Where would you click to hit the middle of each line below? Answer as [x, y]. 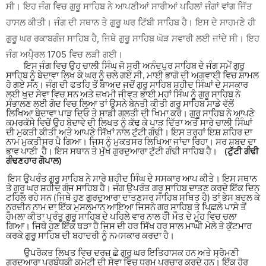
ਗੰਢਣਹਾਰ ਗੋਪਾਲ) [34, 162]
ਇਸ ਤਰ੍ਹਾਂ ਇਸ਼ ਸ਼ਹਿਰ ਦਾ [212, 134]
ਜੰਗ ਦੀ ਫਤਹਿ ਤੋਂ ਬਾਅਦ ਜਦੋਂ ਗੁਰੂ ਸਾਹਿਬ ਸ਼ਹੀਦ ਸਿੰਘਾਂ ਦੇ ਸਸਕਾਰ [147, 86]
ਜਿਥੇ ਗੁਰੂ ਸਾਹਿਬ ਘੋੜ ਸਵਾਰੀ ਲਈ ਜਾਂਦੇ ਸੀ [170, 39]
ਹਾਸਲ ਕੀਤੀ [26, 23]
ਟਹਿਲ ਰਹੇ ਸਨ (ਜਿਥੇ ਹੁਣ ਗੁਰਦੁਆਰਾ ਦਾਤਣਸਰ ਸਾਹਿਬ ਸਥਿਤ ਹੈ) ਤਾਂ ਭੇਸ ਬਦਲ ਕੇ [133, 198]
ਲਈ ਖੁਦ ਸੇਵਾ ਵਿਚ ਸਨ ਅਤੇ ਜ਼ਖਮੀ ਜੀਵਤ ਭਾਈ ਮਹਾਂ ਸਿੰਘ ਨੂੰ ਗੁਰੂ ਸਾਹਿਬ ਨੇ [123, 96]
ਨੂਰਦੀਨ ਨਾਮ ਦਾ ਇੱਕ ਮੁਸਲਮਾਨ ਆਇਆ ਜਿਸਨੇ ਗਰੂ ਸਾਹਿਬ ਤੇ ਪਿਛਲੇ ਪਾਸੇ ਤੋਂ [126, 208]
